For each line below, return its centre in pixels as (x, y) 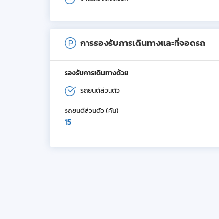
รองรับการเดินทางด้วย (97, 73)
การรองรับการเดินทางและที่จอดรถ (143, 43)
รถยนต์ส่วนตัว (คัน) (92, 111)
